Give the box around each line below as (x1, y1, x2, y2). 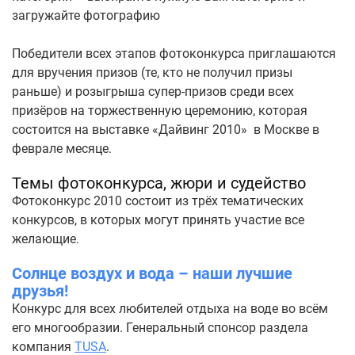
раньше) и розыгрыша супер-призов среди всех (12, 84, 294, 99)
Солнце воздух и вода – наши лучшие (12, 264, 292, 283)
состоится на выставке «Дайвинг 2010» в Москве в (12, 122, 319, 137)
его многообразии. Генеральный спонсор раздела (12, 320, 308, 335)
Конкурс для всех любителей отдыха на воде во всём (12, 301, 328, 316)
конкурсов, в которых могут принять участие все (12, 212, 304, 227)
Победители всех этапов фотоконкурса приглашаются (12, 46, 336, 61)
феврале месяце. (12, 141, 112, 156)
